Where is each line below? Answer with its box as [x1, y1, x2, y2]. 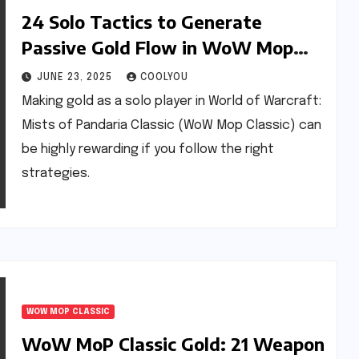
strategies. [21, 167, 90, 180]
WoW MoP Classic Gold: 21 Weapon [21, 332, 325, 355]
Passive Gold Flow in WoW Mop [21, 36, 293, 58]
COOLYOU [139, 73, 188, 83]
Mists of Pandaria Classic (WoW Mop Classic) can [21, 119, 321, 132]
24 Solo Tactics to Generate [21, 10, 262, 33]
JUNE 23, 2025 [36, 73, 115, 83]
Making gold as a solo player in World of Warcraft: [21, 95, 321, 108]
